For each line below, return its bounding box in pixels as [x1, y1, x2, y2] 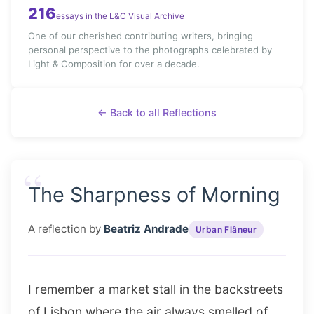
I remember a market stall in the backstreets [28, 281, 283, 296]
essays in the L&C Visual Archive [56, 11, 184, 22]
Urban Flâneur [196, 224, 257, 235]
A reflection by [28, 222, 104, 236]
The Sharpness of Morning [28, 182, 280, 207]
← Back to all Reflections [97, 106, 217, 118]
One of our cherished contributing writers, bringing [28, 29, 253, 41]
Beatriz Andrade [104, 222, 189, 236]
